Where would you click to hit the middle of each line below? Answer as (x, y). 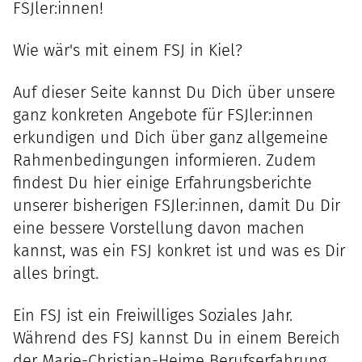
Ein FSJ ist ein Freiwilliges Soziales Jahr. (153, 315)
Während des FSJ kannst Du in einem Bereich (177, 338)
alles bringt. (56, 273)
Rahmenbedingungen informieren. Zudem (164, 160)
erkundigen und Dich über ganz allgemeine (170, 137)
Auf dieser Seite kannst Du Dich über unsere (174, 92)
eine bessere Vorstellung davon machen (159, 228)
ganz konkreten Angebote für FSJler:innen (163, 115)
